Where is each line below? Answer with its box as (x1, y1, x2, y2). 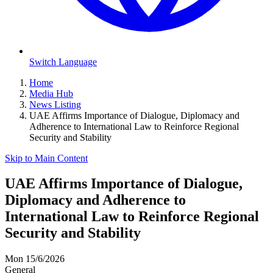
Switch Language (29, 56, 97, 67)
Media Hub (29, 88, 73, 99)
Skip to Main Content (5, 152, 88, 163)
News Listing (29, 99, 81, 110)
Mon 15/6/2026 (5, 253, 65, 264)
